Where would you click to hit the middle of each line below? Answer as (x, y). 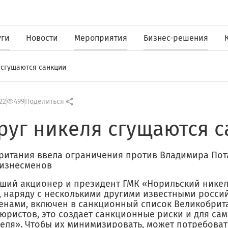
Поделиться (45, 101)
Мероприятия (101, 38)
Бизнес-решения (176, 38)
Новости (42, 38)
